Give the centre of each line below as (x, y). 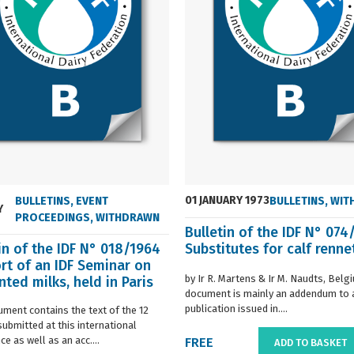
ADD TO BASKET (311, 343)
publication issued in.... (236, 308)
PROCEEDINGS (52, 217)
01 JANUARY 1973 (227, 201)
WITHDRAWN (127, 217)
